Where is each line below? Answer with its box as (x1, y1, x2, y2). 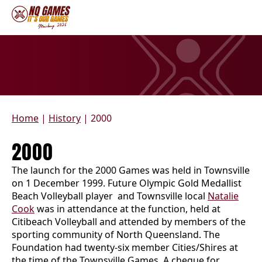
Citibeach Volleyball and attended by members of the (12, 215, 246, 228)
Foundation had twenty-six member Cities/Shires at (12, 241, 238, 254)
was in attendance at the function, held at (35, 202, 220, 215)
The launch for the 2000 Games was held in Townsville (12, 164, 250, 177)
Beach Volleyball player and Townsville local (12, 189, 208, 202)
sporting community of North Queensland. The (12, 228, 220, 241)
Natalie (208, 189, 239, 202)
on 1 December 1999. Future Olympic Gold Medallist (12, 177, 242, 189)
